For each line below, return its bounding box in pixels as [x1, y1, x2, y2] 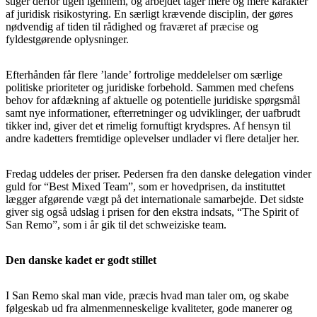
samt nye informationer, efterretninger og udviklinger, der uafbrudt [6, 106, 300, 119]
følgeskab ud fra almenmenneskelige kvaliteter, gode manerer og [6, 301, 292, 314]
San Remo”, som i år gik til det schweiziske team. [6, 218, 226, 231]
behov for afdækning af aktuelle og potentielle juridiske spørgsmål [6, 93, 300, 106]
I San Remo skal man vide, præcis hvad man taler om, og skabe [6, 289, 289, 301]
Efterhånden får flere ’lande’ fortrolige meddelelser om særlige [6, 68, 282, 81]
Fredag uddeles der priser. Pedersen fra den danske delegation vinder [6, 167, 311, 180]
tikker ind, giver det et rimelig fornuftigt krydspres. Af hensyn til [6, 119, 291, 132]
